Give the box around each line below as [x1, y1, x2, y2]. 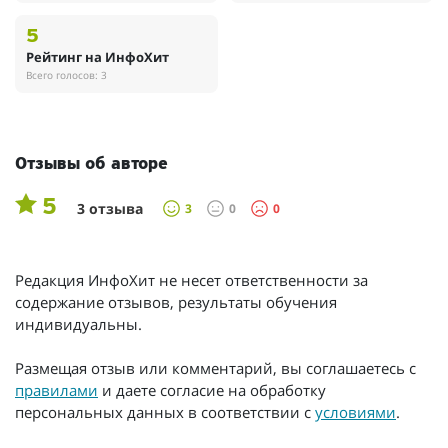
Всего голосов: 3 [26, 68, 108, 83]
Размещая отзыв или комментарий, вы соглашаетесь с [15, 358, 416, 379]
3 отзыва [77, 199, 143, 219]
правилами [15, 380, 98, 401]
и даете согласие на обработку [98, 380, 326, 401]
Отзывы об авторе [15, 155, 168, 175]
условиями [315, 402, 396, 423]
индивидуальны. [15, 314, 142, 335]
